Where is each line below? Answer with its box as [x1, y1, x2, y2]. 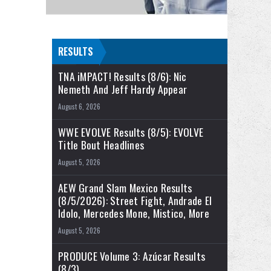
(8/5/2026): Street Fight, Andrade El [58, 192, 212, 209]
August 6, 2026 [58, 102, 100, 112]
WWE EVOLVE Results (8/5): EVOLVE [58, 124, 203, 140]
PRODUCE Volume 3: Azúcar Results [58, 248, 205, 264]
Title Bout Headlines [58, 137, 144, 153]
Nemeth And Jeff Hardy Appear [58, 81, 187, 97]
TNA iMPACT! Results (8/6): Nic [58, 68, 187, 85]
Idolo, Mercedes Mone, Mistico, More [58, 205, 209, 221]
